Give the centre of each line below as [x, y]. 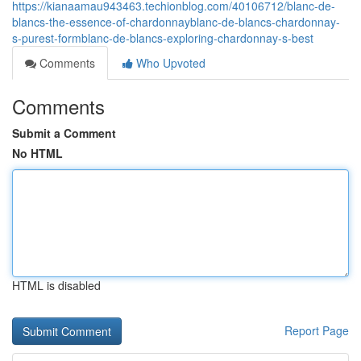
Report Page [317, 330]
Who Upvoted [169, 63]
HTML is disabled [56, 285]
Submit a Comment [64, 133]
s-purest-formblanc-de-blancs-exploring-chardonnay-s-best [163, 38]
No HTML [37, 153]
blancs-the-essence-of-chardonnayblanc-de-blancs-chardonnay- [176, 22]
